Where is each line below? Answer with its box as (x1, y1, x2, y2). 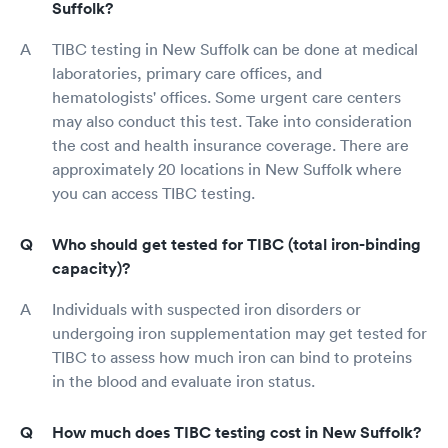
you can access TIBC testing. (52, 182, 255, 203)
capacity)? (52, 257, 130, 279)
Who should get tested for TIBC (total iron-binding (52, 233, 421, 255)
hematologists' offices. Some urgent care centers (52, 86, 401, 107)
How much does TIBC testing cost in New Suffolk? (52, 421, 421, 443)
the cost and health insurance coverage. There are (52, 134, 409, 155)
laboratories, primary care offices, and (52, 62, 322, 83)
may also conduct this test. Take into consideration (52, 110, 412, 131)
